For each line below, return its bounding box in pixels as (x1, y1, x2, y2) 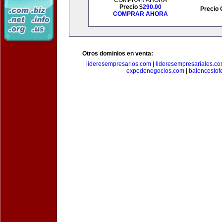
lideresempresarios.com (86, 60, 151, 67)
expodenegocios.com (126, 67, 184, 74)
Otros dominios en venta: (82, 50, 153, 57)
